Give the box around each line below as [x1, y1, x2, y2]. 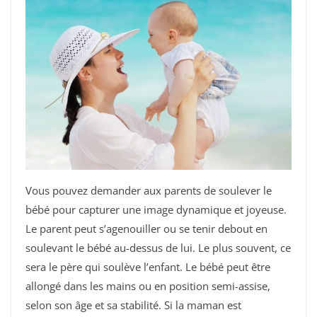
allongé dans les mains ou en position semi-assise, [25, 279, 270, 294]
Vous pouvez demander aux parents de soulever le [25, 183, 272, 198]
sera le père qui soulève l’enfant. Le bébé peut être [25, 260, 270, 275]
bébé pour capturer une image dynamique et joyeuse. [25, 202, 287, 217]
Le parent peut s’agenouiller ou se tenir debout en [25, 221, 267, 236]
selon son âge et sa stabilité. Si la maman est [25, 298, 241, 313]
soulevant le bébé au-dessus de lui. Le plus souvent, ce [25, 241, 291, 255]
